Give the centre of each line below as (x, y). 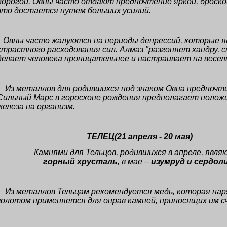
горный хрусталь (80, 161)
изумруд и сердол (187, 161)
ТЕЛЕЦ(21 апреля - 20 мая (138, 137)
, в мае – (134, 161)
